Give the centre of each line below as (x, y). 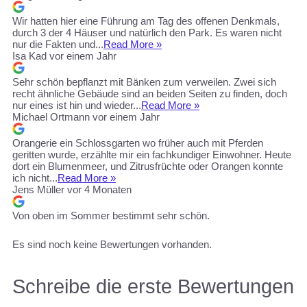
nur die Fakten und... (58, 44)
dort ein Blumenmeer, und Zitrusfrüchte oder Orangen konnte (148, 166)
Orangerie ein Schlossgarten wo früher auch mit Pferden (138, 143)
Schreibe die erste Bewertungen (153, 287)
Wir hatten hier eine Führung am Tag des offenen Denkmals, (146, 21)
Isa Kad (29, 56)
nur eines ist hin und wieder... (77, 105)
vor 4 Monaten (99, 189)
